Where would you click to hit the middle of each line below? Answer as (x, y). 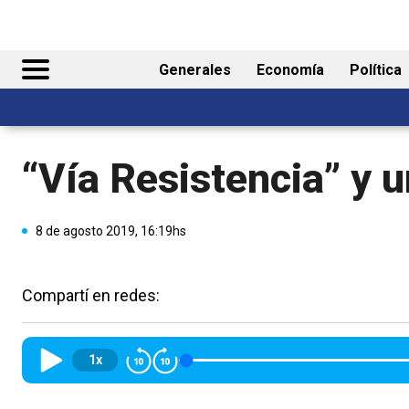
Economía (290, 70)
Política (376, 70)
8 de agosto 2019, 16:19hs (111, 231)
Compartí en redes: (91, 295)
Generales (195, 70)
